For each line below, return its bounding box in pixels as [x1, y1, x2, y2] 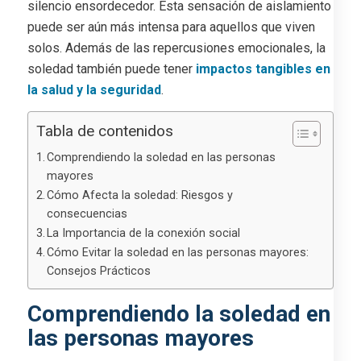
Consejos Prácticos [47, 264, 151, 279]
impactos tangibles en [192, 60, 330, 77]
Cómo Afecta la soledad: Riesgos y [47, 189, 234, 203]
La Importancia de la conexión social [47, 226, 241, 241]
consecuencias [47, 207, 128, 222]
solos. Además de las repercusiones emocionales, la [27, 39, 326, 56]
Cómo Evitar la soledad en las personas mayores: [47, 246, 309, 260]
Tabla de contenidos [35, 122, 173, 141]
